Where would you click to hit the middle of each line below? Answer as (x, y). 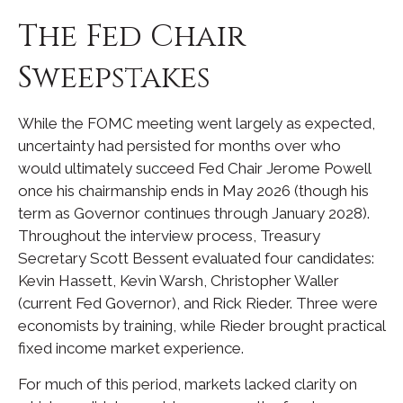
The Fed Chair (132, 37)
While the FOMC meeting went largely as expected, (197, 123)
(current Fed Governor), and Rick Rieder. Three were (198, 303)
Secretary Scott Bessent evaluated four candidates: (196, 258)
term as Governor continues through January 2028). (194, 213)
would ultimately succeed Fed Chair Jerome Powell (194, 168)
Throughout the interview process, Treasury (169, 236)
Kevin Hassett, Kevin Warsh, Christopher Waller (179, 281)
